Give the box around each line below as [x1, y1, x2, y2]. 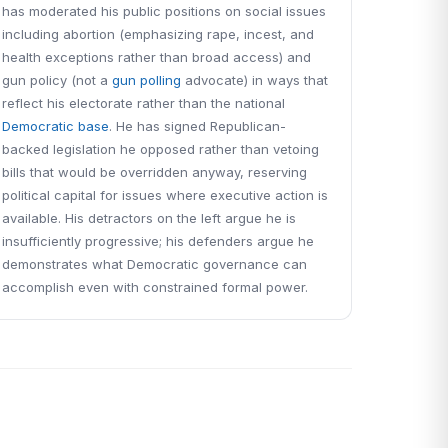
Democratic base [2, 118, 110, 134]
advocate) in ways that [181, 72, 329, 88]
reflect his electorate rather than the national [2, 95, 286, 111]
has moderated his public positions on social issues [2, 3, 327, 19]
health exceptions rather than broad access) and [2, 49, 312, 65]
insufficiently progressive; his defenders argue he [2, 233, 315, 249]
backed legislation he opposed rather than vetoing [2, 141, 320, 157]
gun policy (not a [2, 72, 113, 88]
